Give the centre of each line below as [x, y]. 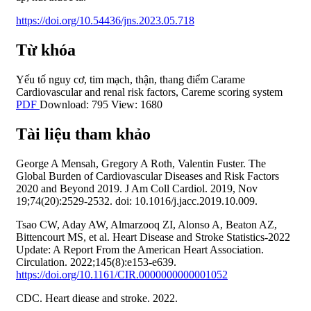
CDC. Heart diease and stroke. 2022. [97, 298]
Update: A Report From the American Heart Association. [140, 249]
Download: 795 [74, 104]
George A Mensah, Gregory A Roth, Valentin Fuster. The [141, 163]
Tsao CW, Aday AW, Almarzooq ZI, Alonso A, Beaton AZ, [146, 224]
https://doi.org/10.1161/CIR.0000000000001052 [122, 274]
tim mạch [110, 79]
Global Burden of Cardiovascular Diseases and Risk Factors [148, 176]
